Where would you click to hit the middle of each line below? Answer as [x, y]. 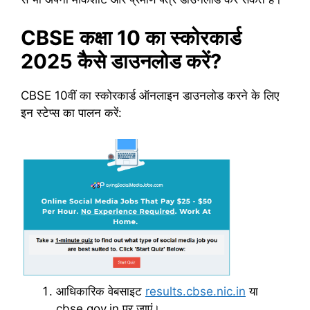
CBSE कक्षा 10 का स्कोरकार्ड [131, 37]
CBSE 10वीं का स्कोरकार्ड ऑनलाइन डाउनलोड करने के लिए [150, 95]
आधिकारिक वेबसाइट [101, 291]
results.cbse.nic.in [195, 291]
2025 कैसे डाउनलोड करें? [121, 61]
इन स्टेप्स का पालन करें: [71, 112]
